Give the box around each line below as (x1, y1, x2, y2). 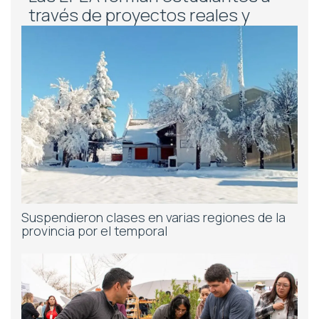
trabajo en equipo (28, 22, 164, 46)
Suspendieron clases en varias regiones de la (21, 209, 286, 226)
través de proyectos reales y (28, 3, 250, 27)
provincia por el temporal (21, 222, 167, 240)
